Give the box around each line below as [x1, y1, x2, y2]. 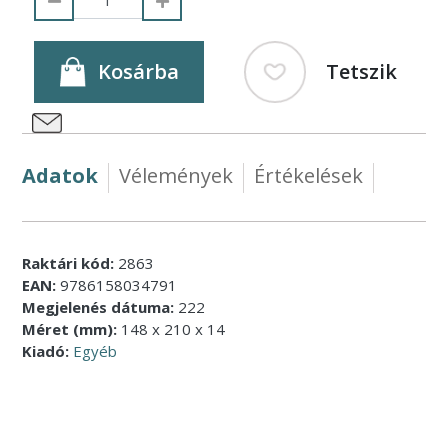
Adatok [22, 162, 99, 190]
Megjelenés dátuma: [22, 296, 175, 317]
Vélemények [119, 162, 234, 190]
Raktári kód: [22, 252, 115, 273]
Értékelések [254, 162, 364, 190]
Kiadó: [22, 340, 70, 361]
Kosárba [98, 57, 180, 85]
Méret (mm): [22, 318, 118, 339]
